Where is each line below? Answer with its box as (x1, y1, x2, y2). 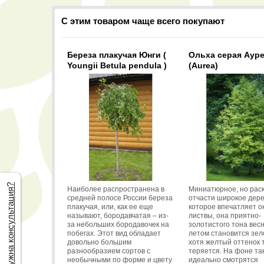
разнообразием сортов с (67, 246, 150, 255)
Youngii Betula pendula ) (67, 60, 167, 70)
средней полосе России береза (67, 193, 173, 202)
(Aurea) (189, 60, 218, 70)
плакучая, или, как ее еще (67, 202, 153, 211)
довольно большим (67, 237, 131, 246)
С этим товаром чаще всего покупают (61, 16, 225, 26)
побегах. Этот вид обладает (67, 229, 161, 237)
